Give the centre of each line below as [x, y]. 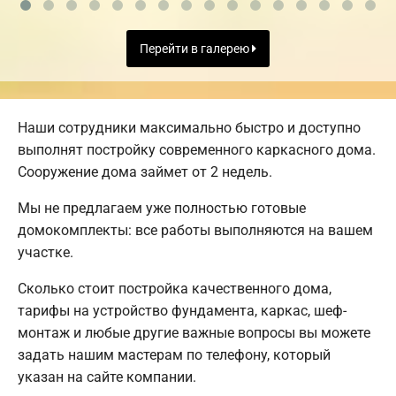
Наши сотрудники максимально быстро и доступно [189, 127]
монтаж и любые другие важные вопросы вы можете [194, 332]
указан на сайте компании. [107, 377]
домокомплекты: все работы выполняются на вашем [195, 230]
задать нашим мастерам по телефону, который [174, 354]
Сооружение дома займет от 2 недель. [145, 171]
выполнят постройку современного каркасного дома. [197, 149]
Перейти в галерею [196, 49]
